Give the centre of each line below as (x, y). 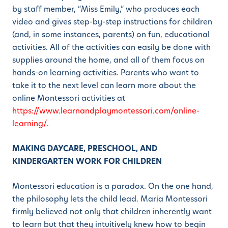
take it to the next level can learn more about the (104, 85)
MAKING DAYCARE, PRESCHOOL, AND (85, 149)
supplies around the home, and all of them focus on (108, 60)
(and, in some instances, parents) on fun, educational (111, 35)
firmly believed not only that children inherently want (112, 212)
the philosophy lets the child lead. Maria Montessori (110, 199)
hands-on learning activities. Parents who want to (106, 73)
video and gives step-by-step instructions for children (112, 22)
